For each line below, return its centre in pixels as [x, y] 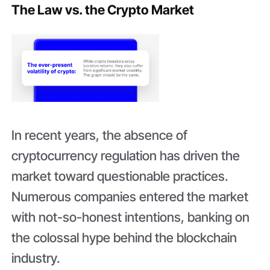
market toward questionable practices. [120, 176]
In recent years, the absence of [100, 135]
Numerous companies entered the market [130, 197]
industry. [38, 258]
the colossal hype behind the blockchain [124, 238]
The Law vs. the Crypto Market [103, 9]
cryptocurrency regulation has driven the [126, 156]
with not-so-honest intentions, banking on [131, 217]
